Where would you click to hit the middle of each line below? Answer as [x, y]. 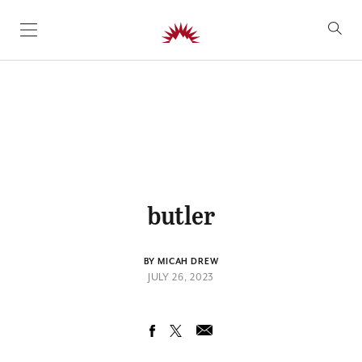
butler [181, 214]
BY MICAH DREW [181, 262]
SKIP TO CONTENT [79, 36]
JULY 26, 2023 [181, 277]
